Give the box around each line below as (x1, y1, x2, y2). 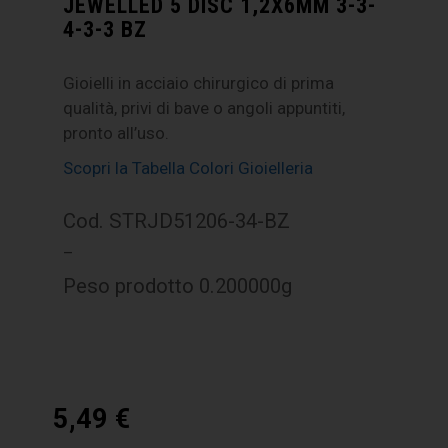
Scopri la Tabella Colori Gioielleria (63, 158, 314, 179)
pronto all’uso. (63, 123, 170, 144)
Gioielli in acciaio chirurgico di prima (63, 73, 335, 94)
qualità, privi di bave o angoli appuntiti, (63, 98, 346, 119)
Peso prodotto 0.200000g (63, 274, 293, 299)
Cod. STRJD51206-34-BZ (63, 209, 291, 234)
